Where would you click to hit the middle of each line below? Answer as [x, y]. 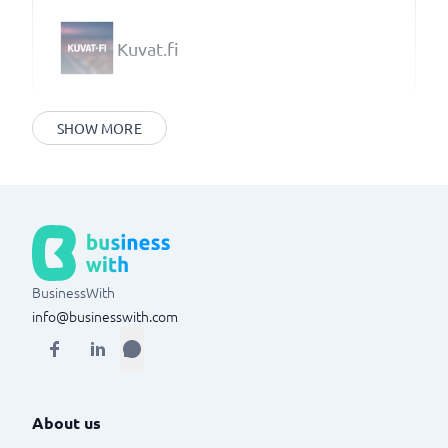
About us [66, 422]
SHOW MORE [99, 128]
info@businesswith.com [105, 316]
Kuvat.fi [148, 48]
